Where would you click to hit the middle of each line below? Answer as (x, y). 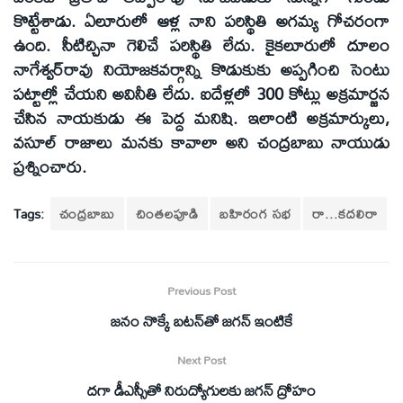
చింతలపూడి (167, 213)
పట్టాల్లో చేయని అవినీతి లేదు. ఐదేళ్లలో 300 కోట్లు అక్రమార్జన (201, 93)
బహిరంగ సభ (255, 213)
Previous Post (201, 290)
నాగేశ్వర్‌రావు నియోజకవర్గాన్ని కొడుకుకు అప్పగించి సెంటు (201, 69)
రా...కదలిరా (345, 213)
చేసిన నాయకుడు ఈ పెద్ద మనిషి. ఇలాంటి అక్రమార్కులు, (201, 117)
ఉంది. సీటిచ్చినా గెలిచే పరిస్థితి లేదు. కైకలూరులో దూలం (201, 45)
